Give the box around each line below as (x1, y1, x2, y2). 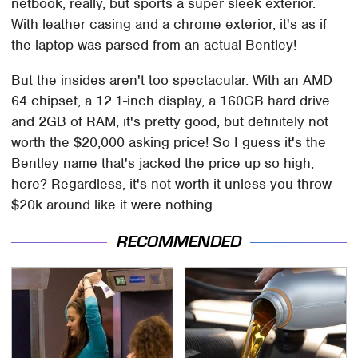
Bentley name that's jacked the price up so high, (11, 153, 315, 172)
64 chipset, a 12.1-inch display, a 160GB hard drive (11, 91, 331, 109)
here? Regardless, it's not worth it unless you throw (11, 174, 332, 193)
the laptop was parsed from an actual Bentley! (11, 35, 297, 54)
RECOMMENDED (117, 233, 241, 252)
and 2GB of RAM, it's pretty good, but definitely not (11, 112, 329, 130)
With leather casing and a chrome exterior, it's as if (11, 14, 328, 33)
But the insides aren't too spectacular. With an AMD (11, 70, 333, 89)
